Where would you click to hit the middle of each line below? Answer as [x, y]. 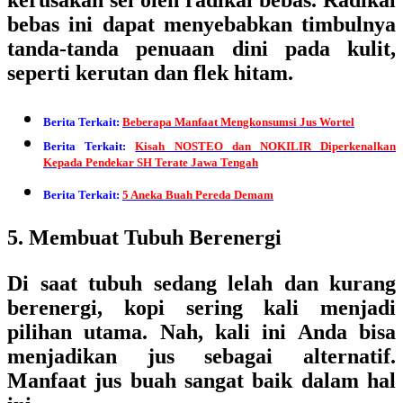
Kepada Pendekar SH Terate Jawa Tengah [151, 167]
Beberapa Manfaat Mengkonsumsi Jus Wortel [238, 122]
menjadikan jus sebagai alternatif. [201, 356]
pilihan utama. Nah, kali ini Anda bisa [201, 332]
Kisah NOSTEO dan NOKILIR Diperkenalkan [266, 146]
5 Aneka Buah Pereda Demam [198, 195]
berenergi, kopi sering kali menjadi [201, 308]
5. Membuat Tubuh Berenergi [144, 237]
